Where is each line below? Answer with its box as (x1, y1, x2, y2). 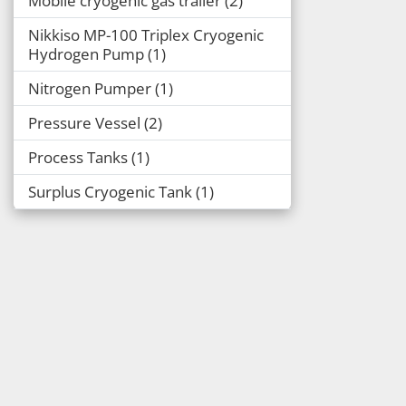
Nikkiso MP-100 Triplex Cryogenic (28, 24, 264, 45)
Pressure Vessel (28, 111, 140, 133)
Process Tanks (28, 146, 128, 168)
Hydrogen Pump (28, 43, 144, 64)
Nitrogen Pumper (28, 77, 151, 99)
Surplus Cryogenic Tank (28, 180, 192, 202)
